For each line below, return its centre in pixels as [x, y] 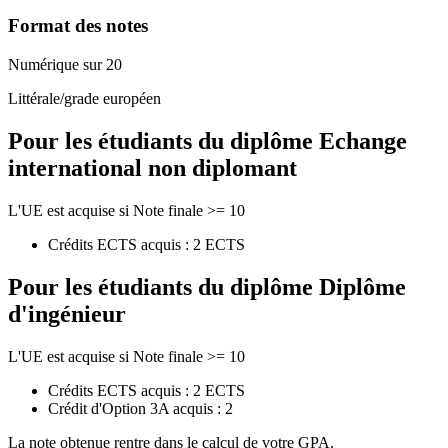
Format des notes [78, 26]
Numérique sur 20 [65, 65]
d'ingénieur [67, 313]
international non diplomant [152, 168]
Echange [363, 141]
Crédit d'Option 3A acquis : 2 [140, 408]
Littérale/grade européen [84, 99]
